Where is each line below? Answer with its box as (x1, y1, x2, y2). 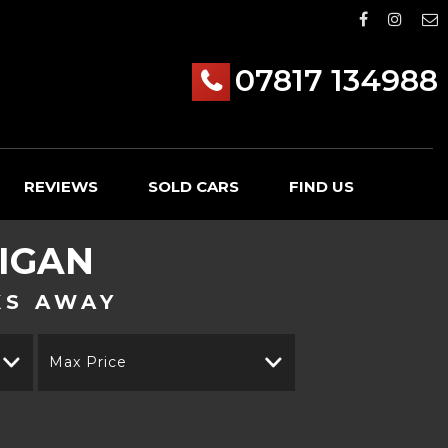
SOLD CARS (148, 177, 239, 196)
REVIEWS (24, 177, 98, 196)
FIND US (289, 177, 354, 196)
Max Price (48, 353, 127, 371)
